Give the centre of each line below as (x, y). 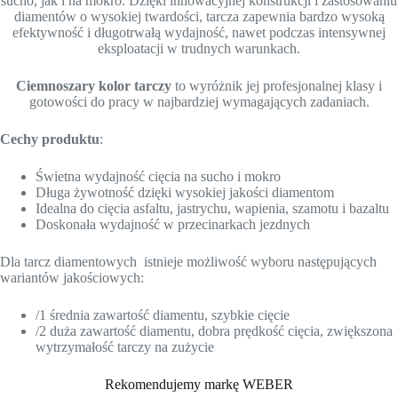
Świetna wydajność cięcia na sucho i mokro (158, 177)
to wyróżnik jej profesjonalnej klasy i (277, 86)
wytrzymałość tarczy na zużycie (125, 347)
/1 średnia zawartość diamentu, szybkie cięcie (163, 315)
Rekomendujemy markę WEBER (199, 385)
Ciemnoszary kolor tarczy (94, 86)
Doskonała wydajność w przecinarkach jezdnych (173, 225)
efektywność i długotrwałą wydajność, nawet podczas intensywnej (199, 33)
